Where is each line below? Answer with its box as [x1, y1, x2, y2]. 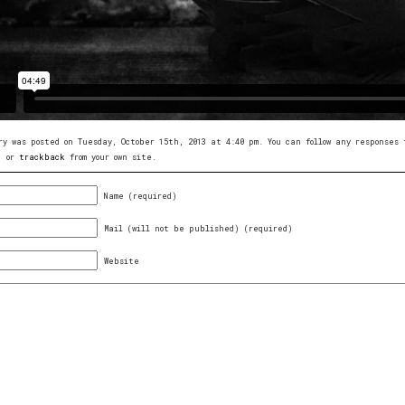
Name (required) [104, 190, 177, 201]
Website [104, 255, 139, 266]
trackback [19, 151, 65, 162]
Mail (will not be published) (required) [104, 222, 293, 233]
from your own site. [65, 151, 156, 162]
